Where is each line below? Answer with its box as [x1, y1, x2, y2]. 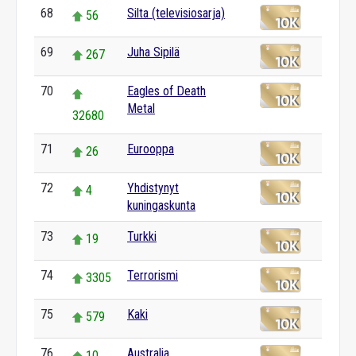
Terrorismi [127, 268, 178, 283]
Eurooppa [127, 141, 174, 157]
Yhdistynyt [127, 180, 179, 195]
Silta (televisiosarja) [127, 6, 225, 21]
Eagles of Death [127, 83, 206, 99]
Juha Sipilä [127, 44, 180, 60]
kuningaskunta [127, 198, 195, 213]
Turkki [127, 229, 157, 244]
